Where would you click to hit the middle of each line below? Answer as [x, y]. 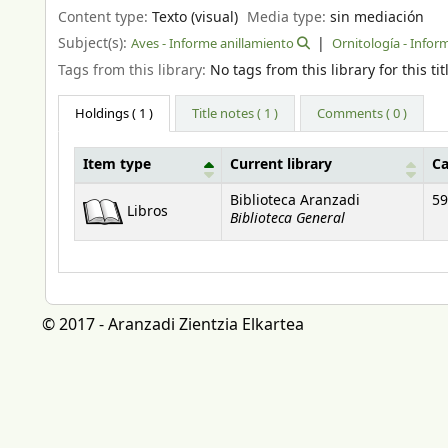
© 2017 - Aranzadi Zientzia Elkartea [173, 325]
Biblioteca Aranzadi [295, 201]
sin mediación [377, 17]
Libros [147, 212]
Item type [117, 165]
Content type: [105, 17]
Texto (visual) [195, 17]
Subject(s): [94, 44]
